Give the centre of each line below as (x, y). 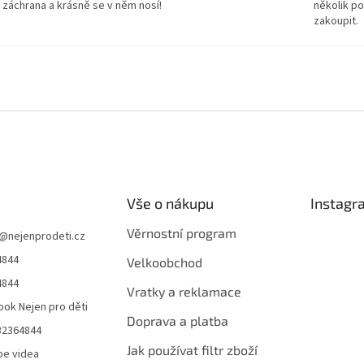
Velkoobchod (164, 262)
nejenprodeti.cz (47, 237)
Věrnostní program (181, 233)
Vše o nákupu (170, 204)
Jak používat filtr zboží (192, 350)
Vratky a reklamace (184, 292)
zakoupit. (336, 21)
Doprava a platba (177, 321)
